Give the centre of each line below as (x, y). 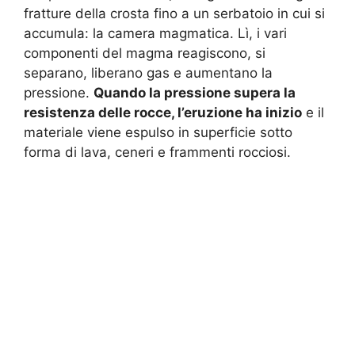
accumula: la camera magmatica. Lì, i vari (155, 33)
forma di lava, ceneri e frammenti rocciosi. (157, 152)
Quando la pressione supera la (195, 92)
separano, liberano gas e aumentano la (148, 73)
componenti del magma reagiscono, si (145, 53)
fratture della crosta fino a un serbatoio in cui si (174, 13)
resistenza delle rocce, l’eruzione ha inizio (163, 112)
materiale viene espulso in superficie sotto (158, 132)
